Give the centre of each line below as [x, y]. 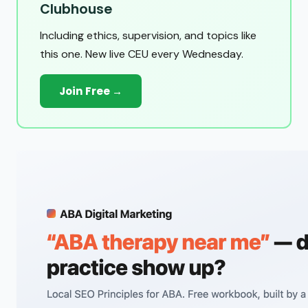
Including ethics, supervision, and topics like [148, 36]
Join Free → [91, 91]
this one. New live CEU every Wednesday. [142, 54]
